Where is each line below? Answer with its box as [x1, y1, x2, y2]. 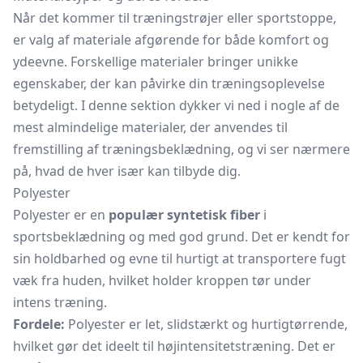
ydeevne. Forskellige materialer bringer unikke [13, 53, 298, 70]
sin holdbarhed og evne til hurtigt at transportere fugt [13, 250, 346, 267]
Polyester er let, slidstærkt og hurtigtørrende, [65, 315, 348, 333]
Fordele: [13, 315, 65, 333]
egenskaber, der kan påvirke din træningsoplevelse [13, 75, 325, 92]
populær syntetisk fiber [109, 206, 260, 224]
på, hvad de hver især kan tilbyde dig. [13, 162, 241, 180]
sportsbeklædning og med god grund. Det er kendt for [13, 228, 350, 246]
